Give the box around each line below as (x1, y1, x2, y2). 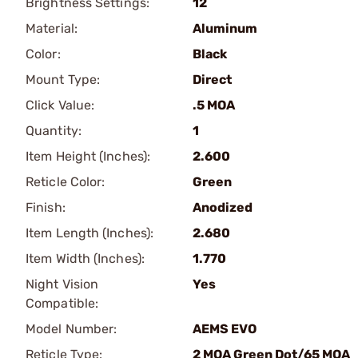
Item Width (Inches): (26, 250, 145, 266)
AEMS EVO (193, 320, 257, 336)
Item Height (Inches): (26, 148, 151, 164)
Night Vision (26, 276, 99, 292)
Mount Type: (26, 71, 101, 87)
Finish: (26, 199, 66, 215)
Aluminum (193, 20, 257, 36)
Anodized (193, 199, 253, 215)
